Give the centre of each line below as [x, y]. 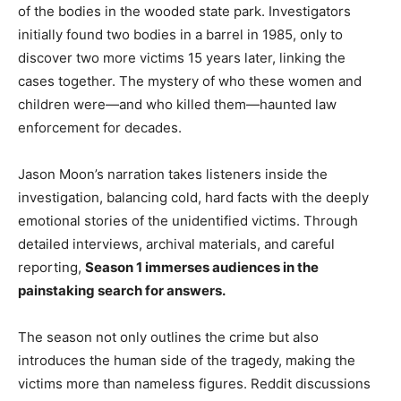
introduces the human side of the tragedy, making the [187, 361]
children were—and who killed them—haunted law [177, 105]
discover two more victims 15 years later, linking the [182, 58]
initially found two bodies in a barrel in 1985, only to [180, 35]
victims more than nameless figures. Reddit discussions [194, 384]
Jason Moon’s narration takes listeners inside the [173, 175]
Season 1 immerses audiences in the [202, 268]
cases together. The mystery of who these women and [190, 81]
